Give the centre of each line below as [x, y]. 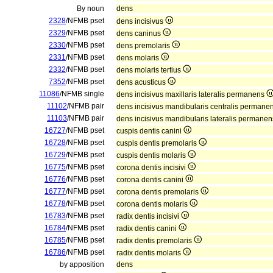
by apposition [82, 264]
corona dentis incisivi [152, 168]
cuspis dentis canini [150, 131]
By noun [90, 9]
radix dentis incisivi [149, 216]
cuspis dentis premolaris [158, 143]
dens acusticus [142, 82]
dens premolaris [144, 46]
